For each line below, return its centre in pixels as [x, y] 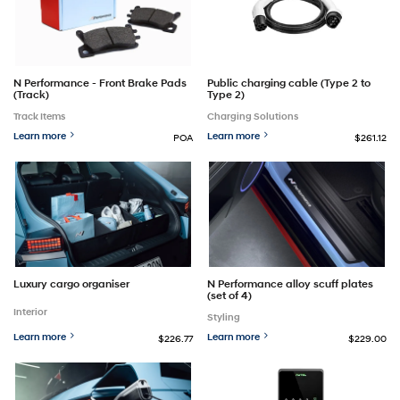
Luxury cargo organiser [71, 284]
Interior [30, 311]
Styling [224, 317]
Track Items [39, 117]
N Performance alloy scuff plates [291, 284]
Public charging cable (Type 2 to [289, 83]
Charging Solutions [253, 117]
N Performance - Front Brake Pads [100, 83]
